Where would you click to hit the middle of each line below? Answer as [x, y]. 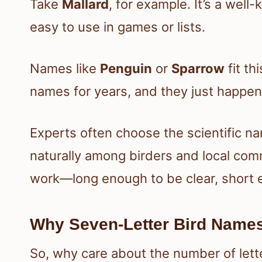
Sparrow [198, 68]
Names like [65, 68]
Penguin [126, 68]
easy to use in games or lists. [118, 27]
